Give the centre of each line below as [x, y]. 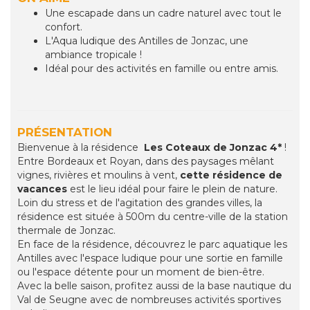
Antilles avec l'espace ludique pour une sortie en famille [150, 258]
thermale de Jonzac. [66, 231]
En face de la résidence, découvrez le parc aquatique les [152, 245]
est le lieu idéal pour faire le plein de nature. [172, 189]
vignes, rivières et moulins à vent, [99, 175]
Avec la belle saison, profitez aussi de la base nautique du [154, 286]
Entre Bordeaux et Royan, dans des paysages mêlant [146, 162]
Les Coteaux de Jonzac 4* [213, 148]
